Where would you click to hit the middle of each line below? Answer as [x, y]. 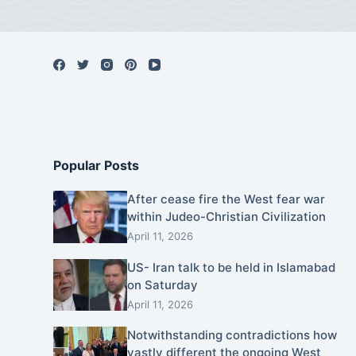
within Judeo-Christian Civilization [226, 217]
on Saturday [162, 285]
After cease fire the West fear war [226, 199]
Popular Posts [97, 166]
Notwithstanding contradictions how [232, 335]
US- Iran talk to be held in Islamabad [231, 267]
